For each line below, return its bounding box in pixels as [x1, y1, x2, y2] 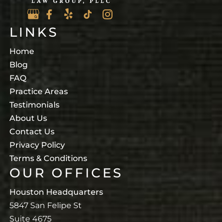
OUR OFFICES [9, 165, 123, 181]
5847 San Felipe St [9, 200, 82, 210]
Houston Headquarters [9, 187, 103, 197]
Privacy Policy [9, 140, 65, 150]
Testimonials [9, 100, 59, 110]
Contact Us [9, 127, 55, 136]
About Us [9, 113, 47, 123]
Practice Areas [9, 87, 68, 96]
